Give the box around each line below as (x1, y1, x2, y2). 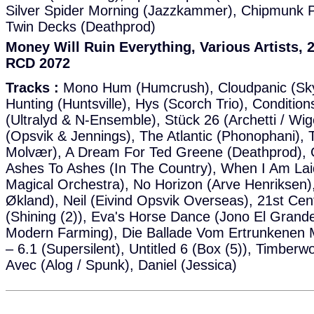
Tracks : (6, 80, 59, 95)
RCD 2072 (6, 55, 70, 71)
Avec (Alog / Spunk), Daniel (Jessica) (6, 257, 237, 273)
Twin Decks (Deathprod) (6, 19, 156, 34)
